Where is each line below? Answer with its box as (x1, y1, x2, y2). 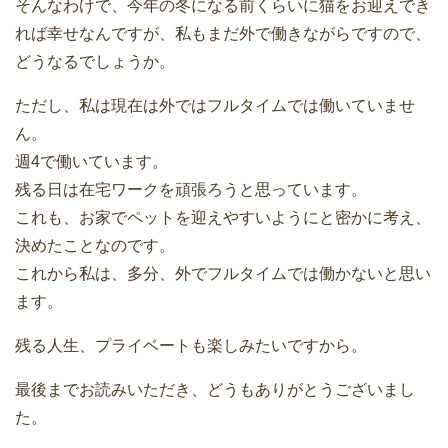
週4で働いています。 (15, 153, 168, 171)
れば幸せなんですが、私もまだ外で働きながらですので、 (15, 25, 431, 43)
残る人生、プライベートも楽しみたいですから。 (15, 337, 367, 355)
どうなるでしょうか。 (15, 53, 175, 71)
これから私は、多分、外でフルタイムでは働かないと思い (15, 265, 431, 283)
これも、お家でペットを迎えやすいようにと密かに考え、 (15, 209, 431, 227)
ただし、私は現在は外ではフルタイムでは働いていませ (15, 97, 415, 115)
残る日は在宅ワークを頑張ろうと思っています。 (15, 181, 367, 199)
